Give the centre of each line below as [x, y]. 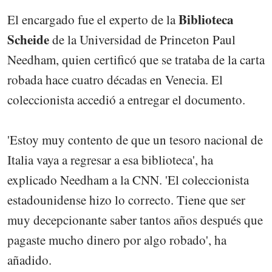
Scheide [28, 40]
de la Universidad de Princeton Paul [142, 40]
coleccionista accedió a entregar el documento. [126, 100]
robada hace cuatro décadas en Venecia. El [115, 80]
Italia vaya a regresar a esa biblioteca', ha [110, 160]
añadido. [29, 260]
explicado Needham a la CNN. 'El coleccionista [128, 180]
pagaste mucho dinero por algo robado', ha [117, 240]
